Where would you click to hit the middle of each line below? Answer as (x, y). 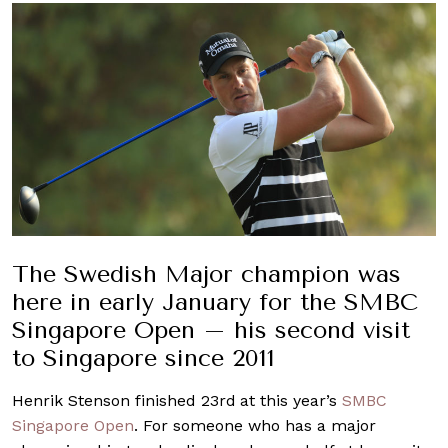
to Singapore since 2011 (143, 357)
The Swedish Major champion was (206, 273)
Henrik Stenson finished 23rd (124, 400)
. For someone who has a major (255, 425)
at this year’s (291, 400)
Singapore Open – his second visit (211, 329)
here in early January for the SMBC (215, 301)
